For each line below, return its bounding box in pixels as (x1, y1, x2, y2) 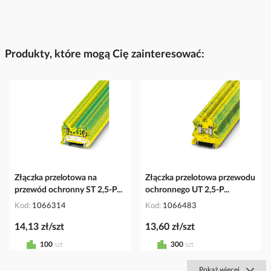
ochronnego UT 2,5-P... (145, 185, 229, 194)
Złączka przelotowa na (15, 173, 97, 182)
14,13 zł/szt (15, 221, 64, 232)
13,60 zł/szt (145, 221, 195, 232)
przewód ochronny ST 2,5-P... (15, 185, 122, 194)
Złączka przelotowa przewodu (145, 173, 255, 182)
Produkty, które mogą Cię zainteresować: (5, 49, 204, 60)
